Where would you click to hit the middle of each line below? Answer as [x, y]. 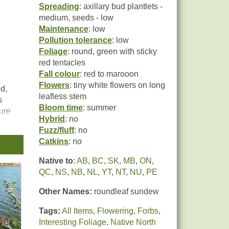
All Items [77, 211]
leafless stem [63, 96]
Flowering [115, 211]
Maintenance [64, 29]
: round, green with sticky [112, 51]
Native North [133, 222]
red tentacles [62, 63]
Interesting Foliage [73, 222]
